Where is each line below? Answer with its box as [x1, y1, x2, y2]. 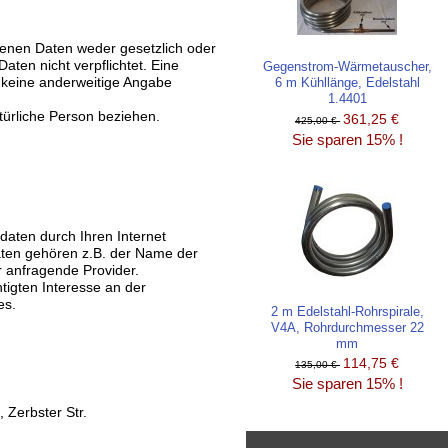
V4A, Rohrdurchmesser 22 [270, 319, 424, 335]
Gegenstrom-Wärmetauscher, [262, 58, 432, 74]
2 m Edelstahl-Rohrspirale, [270, 303, 424, 319]
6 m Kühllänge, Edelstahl [274, 74, 420, 90]
